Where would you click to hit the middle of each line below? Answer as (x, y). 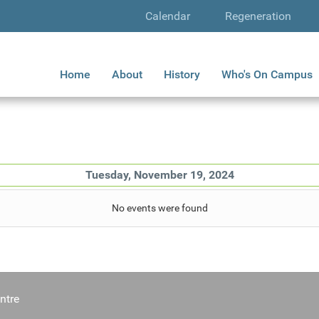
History (182, 75)
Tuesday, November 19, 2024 (159, 175)
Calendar (168, 16)
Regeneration (258, 16)
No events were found (159, 208)
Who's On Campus (267, 75)
